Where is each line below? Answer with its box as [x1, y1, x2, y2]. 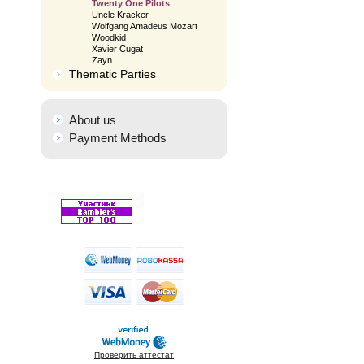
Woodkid [92, 32, 126, 42]
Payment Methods [69, 131, 167, 145]
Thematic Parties [69, 67, 156, 80]
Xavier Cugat [92, 44, 143, 54]
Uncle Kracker [92, 10, 149, 19]
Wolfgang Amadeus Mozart [92, 21, 197, 31]
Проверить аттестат [94, 350, 174, 359]
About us [69, 113, 116, 127]
